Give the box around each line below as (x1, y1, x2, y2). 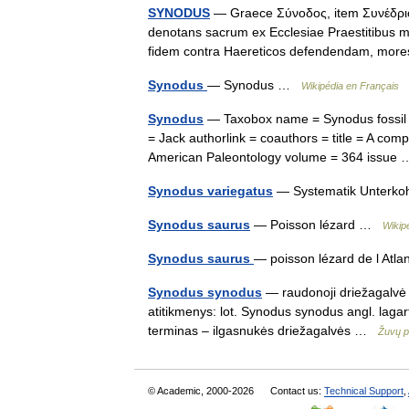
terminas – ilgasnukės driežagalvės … (148, 323, 378, 338)
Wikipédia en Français (301, 80, 399, 91)
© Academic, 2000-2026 (148, 385, 257, 396)
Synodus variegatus (148, 184, 273, 198)
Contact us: (270, 385, 324, 396)
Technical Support (324, 385, 404, 396)
